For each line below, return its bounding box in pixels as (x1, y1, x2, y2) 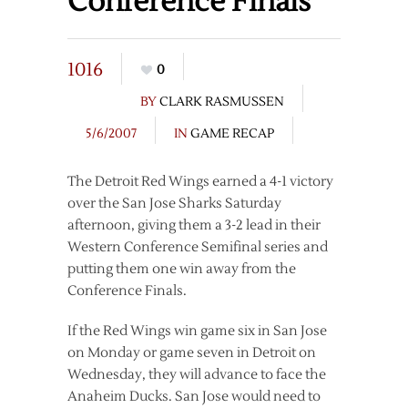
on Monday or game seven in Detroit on (67, 344, 316, 362)
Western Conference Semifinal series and (67, 239, 328, 256)
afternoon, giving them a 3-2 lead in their (67, 217, 321, 234)
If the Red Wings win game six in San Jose (67, 322, 327, 340)
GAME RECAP (190, 126, 274, 142)
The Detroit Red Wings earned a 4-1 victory (67, 173, 333, 190)
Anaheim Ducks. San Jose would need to (67, 388, 321, 405)
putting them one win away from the (67, 260, 296, 278)
